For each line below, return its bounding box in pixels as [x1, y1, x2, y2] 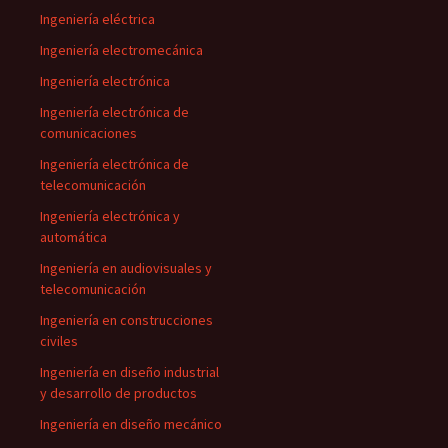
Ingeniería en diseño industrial [40, 363, 219, 381]
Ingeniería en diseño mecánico [40, 415, 222, 433]
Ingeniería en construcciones [40, 311, 213, 329]
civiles [40, 332, 78, 350]
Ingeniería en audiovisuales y [40, 259, 212, 277]
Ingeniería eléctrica [40, 10, 155, 28]
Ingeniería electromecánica [40, 41, 203, 59]
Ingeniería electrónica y [40, 207, 180, 225]
